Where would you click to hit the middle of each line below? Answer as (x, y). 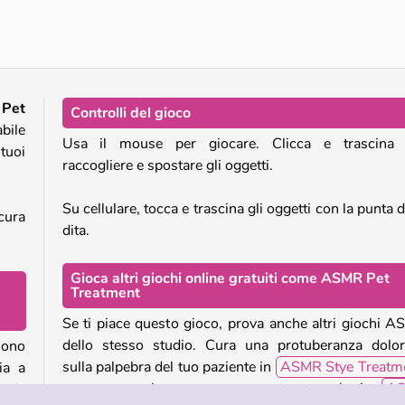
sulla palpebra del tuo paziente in (169, 367)
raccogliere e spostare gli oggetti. (167, 165)
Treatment (105, 292)
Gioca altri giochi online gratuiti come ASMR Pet (230, 278)
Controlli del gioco (130, 113)
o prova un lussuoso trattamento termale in (221, 388)
